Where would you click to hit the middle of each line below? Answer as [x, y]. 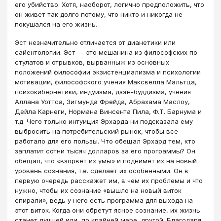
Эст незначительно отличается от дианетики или [95, 42]
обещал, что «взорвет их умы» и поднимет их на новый [106, 161]
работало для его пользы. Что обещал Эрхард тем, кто [105, 141]
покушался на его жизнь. [56, 24]
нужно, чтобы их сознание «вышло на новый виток [98, 190]
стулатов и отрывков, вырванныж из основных [92, 62]
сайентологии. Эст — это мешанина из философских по [106, 52]
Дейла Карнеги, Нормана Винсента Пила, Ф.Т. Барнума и [108, 111]
